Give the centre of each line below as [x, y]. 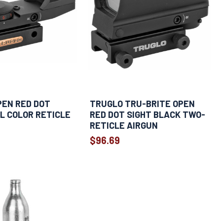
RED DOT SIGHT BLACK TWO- [147, 115]
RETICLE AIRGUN [124, 126]
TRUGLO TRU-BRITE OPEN [142, 104]
